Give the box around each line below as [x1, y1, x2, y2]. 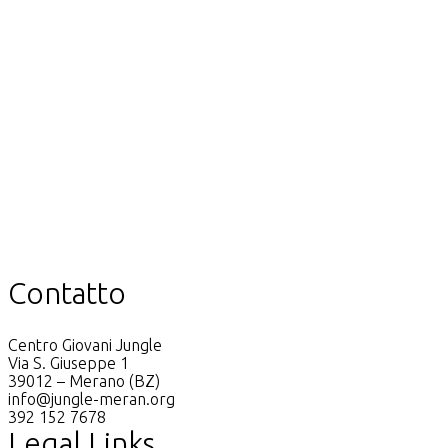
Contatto [8, 275, 126, 310]
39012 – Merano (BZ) [8, 371, 160, 390]
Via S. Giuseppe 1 [8, 353, 129, 372]
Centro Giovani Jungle [8, 335, 162, 354]
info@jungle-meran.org [8, 389, 175, 408]
